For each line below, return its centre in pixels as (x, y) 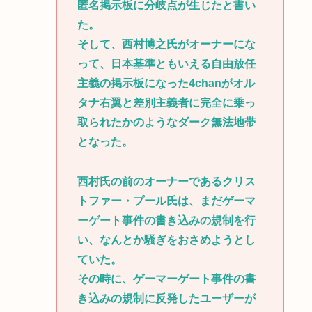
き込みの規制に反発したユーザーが (166, 298)
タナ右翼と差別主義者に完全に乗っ (166, 102)
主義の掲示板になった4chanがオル (166, 83)
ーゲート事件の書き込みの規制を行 (166, 220)
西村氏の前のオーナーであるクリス (166, 181)
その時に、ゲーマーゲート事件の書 (166, 279)
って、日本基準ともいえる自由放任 (166, 63)
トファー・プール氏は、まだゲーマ (166, 201)
